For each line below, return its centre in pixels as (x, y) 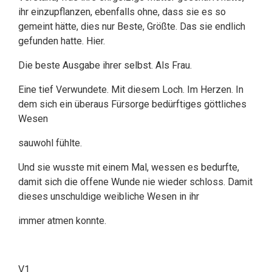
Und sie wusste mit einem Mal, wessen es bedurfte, (129, 167)
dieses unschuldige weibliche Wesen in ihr (109, 196)
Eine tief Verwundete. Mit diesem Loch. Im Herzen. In (131, 90)
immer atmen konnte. (62, 221)
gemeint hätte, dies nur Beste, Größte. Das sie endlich (132, 26)
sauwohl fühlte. (50, 143)
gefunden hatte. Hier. (62, 41)
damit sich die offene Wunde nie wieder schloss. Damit (135, 182)
